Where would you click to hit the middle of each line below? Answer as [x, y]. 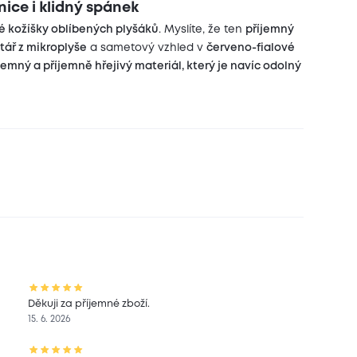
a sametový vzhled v [147, 48]
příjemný [270, 29]
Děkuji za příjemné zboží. [89, 304]
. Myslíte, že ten [202, 29]
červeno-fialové [251, 48]
